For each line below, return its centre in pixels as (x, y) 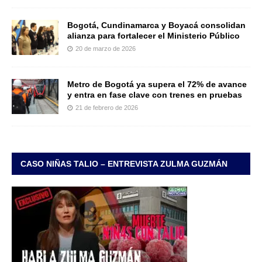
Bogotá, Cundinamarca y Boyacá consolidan (156, 25)
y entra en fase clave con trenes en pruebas (155, 94)
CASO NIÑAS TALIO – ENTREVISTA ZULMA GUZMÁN (124, 163)
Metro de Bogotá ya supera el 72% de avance (157, 84)
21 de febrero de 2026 (107, 107)
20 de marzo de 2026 (106, 48)
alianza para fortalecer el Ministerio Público (154, 35)
